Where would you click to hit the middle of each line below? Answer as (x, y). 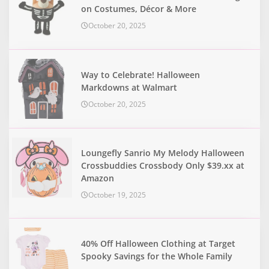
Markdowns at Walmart (129, 87)
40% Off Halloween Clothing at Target (158, 243)
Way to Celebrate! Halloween (141, 74)
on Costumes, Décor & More (139, 8)
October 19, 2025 (117, 195)
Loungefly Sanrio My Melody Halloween (163, 153)
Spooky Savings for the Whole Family (157, 256)
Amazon (98, 178)
